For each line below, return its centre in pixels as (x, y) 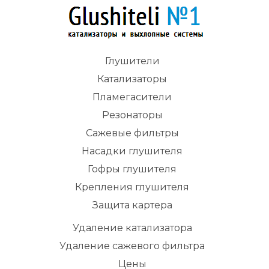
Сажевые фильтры (132, 133)
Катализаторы (132, 79)
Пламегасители (132, 97)
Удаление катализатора (132, 228)
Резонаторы (132, 115)
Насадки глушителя (132, 151)
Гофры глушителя (132, 169)
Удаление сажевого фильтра (132, 246)
